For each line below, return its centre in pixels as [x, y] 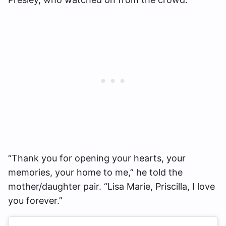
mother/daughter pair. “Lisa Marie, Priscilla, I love [111, 187]
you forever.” [35, 201]
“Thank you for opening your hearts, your [97, 158]
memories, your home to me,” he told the [95, 173]
